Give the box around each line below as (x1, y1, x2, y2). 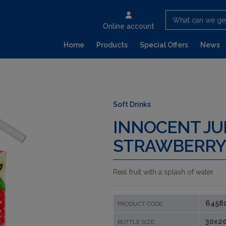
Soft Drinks (113, 100, 151, 108)
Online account (103, 22, 154, 30)
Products (96, 41, 128, 49)
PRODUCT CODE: (118, 200, 164, 207)
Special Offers (140, 41, 188, 49)
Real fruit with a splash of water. (113, 168, 214, 176)
